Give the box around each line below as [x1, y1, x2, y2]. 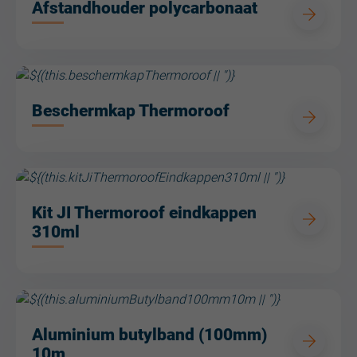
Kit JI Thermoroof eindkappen [32, 203, 257, 223]
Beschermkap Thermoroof [32, 100, 229, 120]
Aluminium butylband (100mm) [32, 325, 267, 345]
